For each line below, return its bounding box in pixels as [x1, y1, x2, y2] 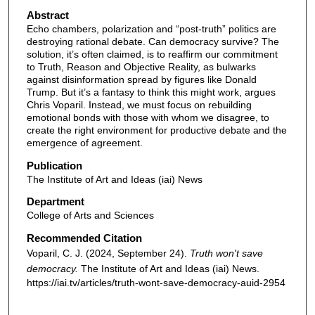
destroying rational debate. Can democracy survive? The [26, 36, 279, 48]
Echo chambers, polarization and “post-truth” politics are [26, 23, 276, 35]
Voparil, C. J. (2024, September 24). [26, 247, 190, 259]
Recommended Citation [26, 231, 142, 244]
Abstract [26, 9, 69, 22]
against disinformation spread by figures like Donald [26, 74, 257, 86]
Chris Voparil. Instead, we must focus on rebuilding [26, 99, 252, 111]
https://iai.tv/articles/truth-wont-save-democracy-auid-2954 [26, 276, 285, 288]
